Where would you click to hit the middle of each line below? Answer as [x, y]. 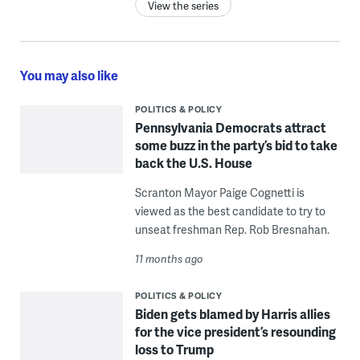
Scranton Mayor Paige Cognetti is [219, 193]
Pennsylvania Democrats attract [230, 128]
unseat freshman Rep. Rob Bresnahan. [232, 230]
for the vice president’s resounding [235, 332]
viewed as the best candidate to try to [230, 211]
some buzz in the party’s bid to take [236, 145]
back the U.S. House [193, 163]
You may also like [69, 76]
